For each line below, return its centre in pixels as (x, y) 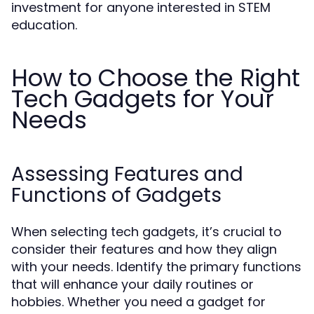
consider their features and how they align (144, 249)
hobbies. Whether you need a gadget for (138, 302)
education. (44, 25)
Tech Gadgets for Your (143, 99)
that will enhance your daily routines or (132, 284)
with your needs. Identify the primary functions (156, 267)
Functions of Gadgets (116, 195)
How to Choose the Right (156, 78)
